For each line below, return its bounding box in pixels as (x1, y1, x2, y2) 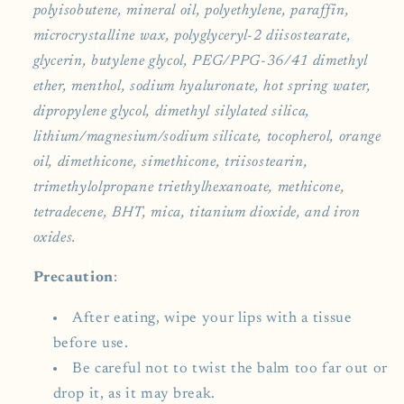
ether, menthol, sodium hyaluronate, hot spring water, (32, 78, 372, 94)
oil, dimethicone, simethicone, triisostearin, (32, 154, 308, 170)
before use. (52, 335, 129, 351)
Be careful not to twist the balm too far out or (72, 361, 389, 376)
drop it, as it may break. (52, 386, 216, 401)
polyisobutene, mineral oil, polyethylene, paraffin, (32, 3, 350, 18)
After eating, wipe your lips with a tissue (72, 310, 353, 326)
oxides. (32, 230, 78, 245)
